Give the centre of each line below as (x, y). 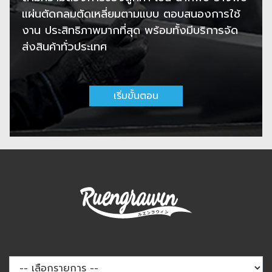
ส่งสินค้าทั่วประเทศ (64, 47)
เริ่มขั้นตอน (136, 96)
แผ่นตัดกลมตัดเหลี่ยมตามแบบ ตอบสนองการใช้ (131, 14)
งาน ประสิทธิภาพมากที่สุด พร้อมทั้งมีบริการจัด (130, 31)
